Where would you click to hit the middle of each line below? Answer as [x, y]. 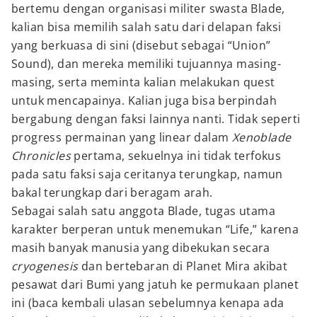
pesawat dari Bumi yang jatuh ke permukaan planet [155, 284]
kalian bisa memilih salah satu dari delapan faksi [146, 27]
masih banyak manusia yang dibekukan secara [141, 248]
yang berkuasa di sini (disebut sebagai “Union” [141, 45]
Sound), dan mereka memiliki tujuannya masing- [146, 64]
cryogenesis [45, 266]
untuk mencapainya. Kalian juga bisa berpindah [144, 100]
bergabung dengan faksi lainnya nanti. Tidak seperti [156, 119]
